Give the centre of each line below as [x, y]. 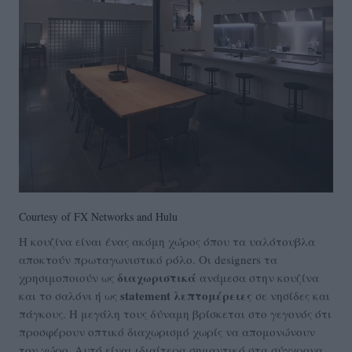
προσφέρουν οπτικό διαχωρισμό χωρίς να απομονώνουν [167, 332]
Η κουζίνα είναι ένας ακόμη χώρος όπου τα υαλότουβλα [167, 242]
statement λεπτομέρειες [186, 296]
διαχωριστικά [158, 278]
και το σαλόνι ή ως [70, 296]
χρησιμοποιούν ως [68, 278]
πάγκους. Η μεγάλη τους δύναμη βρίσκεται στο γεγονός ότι [175, 314]
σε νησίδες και [291, 296]
